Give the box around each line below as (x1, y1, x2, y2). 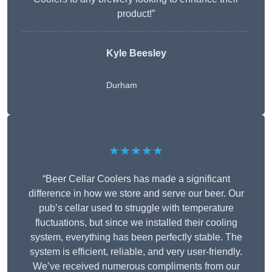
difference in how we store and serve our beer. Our (28, 188, 244, 199)
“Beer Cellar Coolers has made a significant (42, 174, 230, 185)
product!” (117, 8, 155, 19)
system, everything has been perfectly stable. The (30, 232, 242, 243)
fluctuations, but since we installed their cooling (35, 217, 237, 228)
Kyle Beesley (106, 48, 166, 59)
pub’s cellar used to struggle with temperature (38, 203, 234, 214)
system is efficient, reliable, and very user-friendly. (30, 246, 242, 257)
